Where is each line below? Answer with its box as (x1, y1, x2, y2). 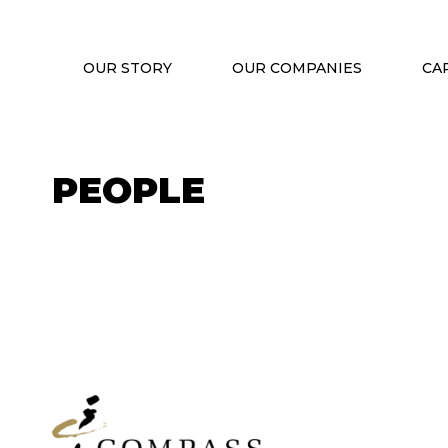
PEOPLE (52, 168, 205, 212)
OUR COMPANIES (232, 58, 362, 77)
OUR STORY (83, 58, 172, 77)
